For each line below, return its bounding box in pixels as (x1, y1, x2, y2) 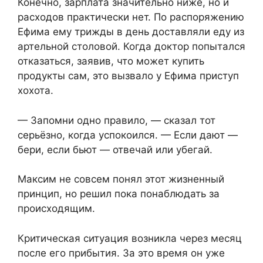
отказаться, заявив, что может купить (18, 55, 204, 68)
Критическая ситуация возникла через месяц (18, 232, 242, 244)
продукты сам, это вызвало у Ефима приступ (18, 70, 239, 82)
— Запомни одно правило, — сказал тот (18, 114, 215, 126)
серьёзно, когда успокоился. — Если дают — (18, 129, 238, 141)
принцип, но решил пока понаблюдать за (18, 188, 220, 200)
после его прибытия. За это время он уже (18, 247, 225, 259)
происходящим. (18, 203, 95, 215)
